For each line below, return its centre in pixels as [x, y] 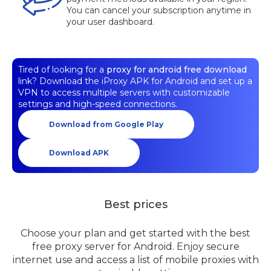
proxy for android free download [177, 70]
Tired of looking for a [61, 70]
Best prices [135, 204]
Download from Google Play [106, 124]
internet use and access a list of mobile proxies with [135, 260]
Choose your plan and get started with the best [135, 233]
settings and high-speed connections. [98, 104]
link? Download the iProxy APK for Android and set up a [135, 81]
